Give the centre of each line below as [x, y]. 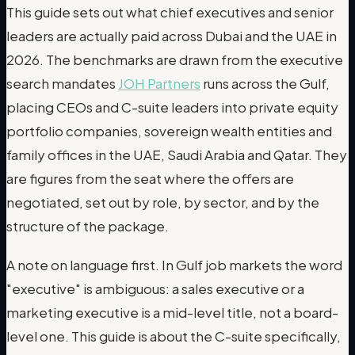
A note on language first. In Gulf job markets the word [174, 265]
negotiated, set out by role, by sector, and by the [163, 202]
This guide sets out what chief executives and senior [170, 11]
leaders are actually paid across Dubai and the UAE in [172, 35]
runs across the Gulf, [265, 83]
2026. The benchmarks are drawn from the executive [175, 59]
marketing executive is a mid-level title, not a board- [172, 313]
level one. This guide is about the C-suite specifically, [174, 336]
